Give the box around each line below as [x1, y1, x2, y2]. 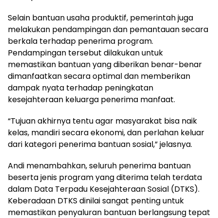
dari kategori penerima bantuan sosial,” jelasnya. [8, 139, 192, 150]
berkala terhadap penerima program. [8, 36, 153, 47]
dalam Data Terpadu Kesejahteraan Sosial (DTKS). [8, 183, 200, 195]
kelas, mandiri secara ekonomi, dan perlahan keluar [8, 127, 204, 138]
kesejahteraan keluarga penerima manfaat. [8, 94, 175, 105]
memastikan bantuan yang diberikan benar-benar [8, 59, 202, 70]
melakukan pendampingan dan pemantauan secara [8, 24, 208, 35]
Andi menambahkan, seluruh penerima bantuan [8, 160, 191, 171]
